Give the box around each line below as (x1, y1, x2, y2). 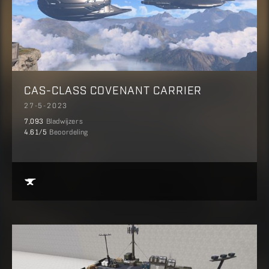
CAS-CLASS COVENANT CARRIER (24, 82, 202, 96)
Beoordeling (49, 128, 88, 136)
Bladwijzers (46, 118, 83, 125)
